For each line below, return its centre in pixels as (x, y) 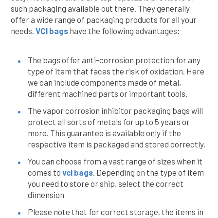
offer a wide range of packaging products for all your (104, 19)
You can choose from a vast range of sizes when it (115, 161)
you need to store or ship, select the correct (106, 183)
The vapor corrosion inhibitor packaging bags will (115, 110)
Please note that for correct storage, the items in (116, 212)
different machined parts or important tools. (108, 93)
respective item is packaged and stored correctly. (117, 144)
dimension (46, 195)
